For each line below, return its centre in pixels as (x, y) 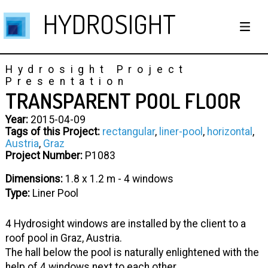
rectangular (128, 131)
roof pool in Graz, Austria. (63, 238)
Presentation (67, 81)
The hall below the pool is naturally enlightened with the (132, 252)
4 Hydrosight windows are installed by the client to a (125, 223)
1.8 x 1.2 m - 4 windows (118, 179)
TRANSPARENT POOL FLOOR (123, 100)
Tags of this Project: (52, 131)
